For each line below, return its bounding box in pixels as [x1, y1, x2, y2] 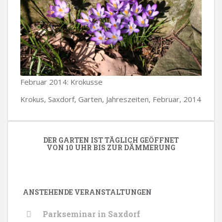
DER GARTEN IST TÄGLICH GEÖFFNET [43, 135, 179, 145]
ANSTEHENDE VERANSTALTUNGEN [23, 187, 152, 197]
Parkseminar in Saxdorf [43, 209, 140, 220]
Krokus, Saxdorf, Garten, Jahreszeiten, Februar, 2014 [20, 94, 201, 105]
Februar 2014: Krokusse [20, 77, 103, 87]
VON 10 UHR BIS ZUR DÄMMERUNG [47, 143, 175, 153]
